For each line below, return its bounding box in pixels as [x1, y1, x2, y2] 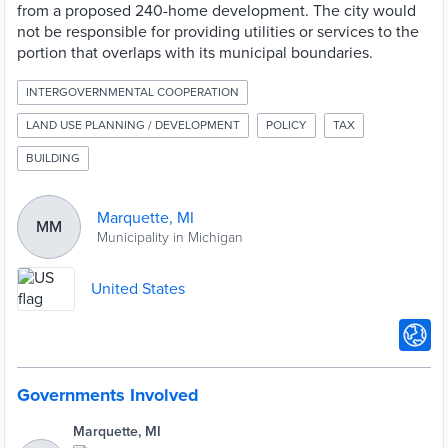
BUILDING [26, 151, 80, 165]
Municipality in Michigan [97, 228, 243, 246]
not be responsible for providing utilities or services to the [17, 22, 419, 42]
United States [91, 278, 185, 299]
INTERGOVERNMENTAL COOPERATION [26, 85, 239, 99]
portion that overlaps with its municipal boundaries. [17, 43, 373, 63]
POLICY [266, 118, 307, 132]
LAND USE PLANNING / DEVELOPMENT [26, 118, 240, 132]
